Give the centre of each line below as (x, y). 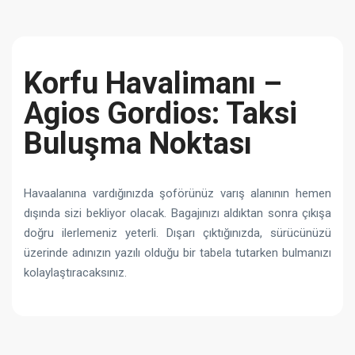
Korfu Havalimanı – (153, 83)
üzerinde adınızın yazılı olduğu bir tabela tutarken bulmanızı (177, 252)
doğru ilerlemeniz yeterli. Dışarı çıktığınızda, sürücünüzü (177, 233)
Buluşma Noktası (138, 143)
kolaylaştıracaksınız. (75, 272)
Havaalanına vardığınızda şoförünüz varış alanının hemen (177, 193)
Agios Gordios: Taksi (160, 113)
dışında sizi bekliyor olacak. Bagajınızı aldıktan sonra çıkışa (177, 213)
